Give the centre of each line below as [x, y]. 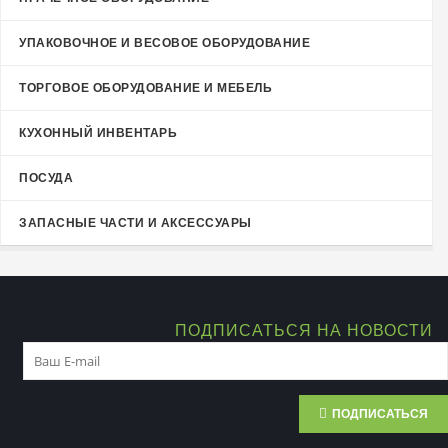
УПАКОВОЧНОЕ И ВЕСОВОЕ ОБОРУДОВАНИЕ [164, 42]
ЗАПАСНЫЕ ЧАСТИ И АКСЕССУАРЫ [135, 222]
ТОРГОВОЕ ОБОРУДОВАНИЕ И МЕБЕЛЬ [145, 87]
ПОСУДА [46, 177]
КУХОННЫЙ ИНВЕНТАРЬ [98, 132]
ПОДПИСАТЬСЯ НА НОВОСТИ [304, 330]
